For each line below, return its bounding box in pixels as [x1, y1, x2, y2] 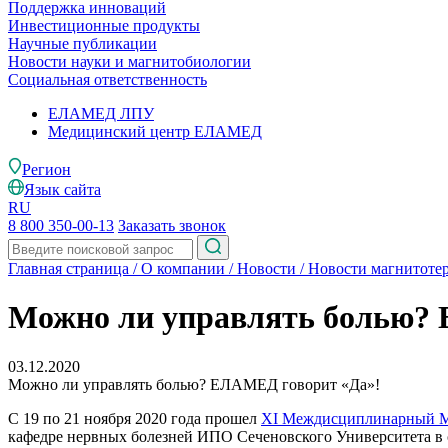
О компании [141, 260, 225, 277]
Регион [22, 161, 71, 178]
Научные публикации [8, 35, 157, 52]
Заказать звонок [118, 217, 226, 234]
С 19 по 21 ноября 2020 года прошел [8, 409, 261, 427]
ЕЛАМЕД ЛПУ [48, 105, 154, 122]
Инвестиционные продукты [8, 17, 200, 34]
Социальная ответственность [8, 71, 207, 88]
